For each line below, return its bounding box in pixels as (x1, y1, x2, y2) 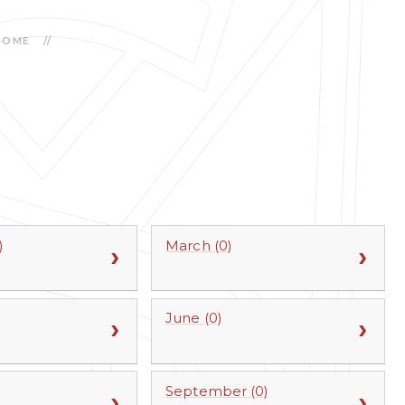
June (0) (165, 309, 222, 327)
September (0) (165, 381, 269, 400)
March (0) (165, 236, 232, 254)
